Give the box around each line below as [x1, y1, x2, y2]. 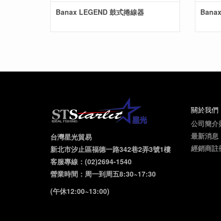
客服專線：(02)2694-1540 [50, 156, 132, 166]
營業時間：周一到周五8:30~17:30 [50, 169, 156, 179]
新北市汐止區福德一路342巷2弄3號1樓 [50, 144, 171, 154]
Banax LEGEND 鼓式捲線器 [56, 7, 144, 17]
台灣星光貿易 [50, 132, 92, 142]
